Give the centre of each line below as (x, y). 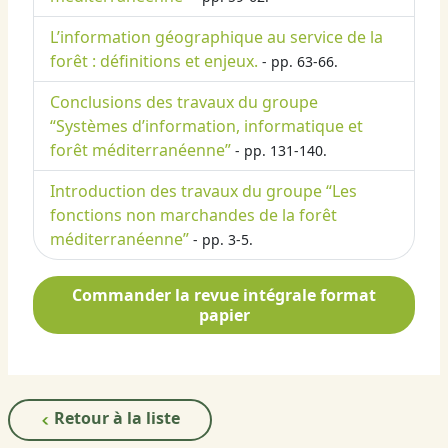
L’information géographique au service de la (216, 37)
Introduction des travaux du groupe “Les (203, 191)
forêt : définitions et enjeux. (154, 61)
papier (224, 315)
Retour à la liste (115, 418)
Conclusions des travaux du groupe (184, 102)
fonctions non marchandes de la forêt (193, 215)
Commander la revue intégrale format (224, 295)
